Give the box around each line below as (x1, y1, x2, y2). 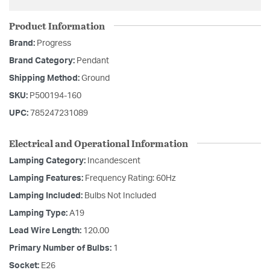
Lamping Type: (9, 209, 69, 218)
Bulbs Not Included (84, 191, 156, 200)
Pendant (77, 56, 109, 65)
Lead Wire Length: (9, 226, 83, 235)
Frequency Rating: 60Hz (85, 174, 176, 183)
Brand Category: (9, 56, 77, 65)
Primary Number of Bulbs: (9, 243, 113, 253)
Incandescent (87, 156, 140, 165)
